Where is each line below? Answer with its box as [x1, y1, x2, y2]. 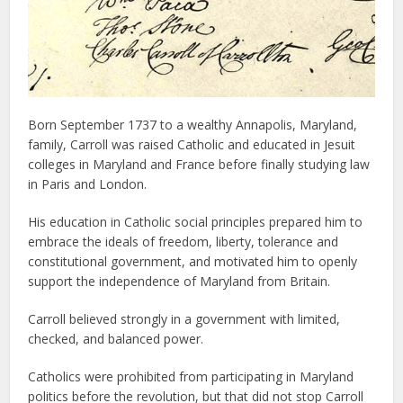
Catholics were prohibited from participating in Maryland [28, 367, 354, 385]
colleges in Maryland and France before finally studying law [28, 155, 371, 173]
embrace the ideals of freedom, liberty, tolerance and [28, 232, 339, 250]
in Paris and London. [28, 175, 148, 193]
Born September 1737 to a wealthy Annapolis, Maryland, [28, 115, 358, 133]
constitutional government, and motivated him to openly [28, 252, 358, 270]
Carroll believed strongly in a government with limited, [28, 309, 341, 327]
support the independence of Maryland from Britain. [28, 272, 331, 290]
